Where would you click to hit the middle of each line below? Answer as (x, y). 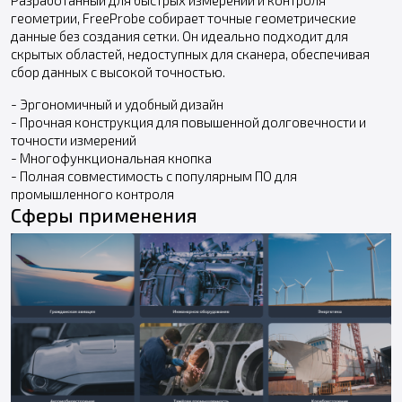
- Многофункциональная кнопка (111, 157)
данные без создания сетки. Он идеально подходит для (179, 35)
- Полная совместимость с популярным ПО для (154, 175)
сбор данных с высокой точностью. (118, 71)
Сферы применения (104, 214)
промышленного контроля (95, 193)
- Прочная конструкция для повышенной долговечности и (188, 122)
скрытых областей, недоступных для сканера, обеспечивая (190, 53)
